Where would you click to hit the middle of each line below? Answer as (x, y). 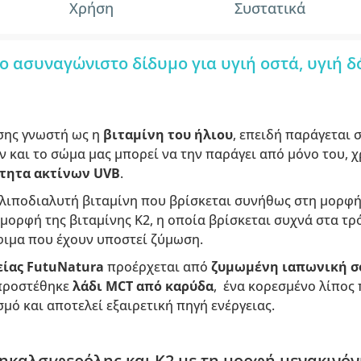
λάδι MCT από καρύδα (143, 286)
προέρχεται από (159, 267)
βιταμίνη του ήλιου (168, 135)
